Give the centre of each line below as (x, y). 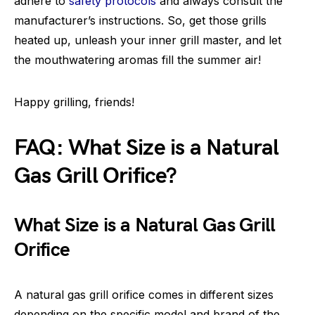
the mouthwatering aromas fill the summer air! (137, 60)
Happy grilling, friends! (74, 102)
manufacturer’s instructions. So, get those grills (140, 20)
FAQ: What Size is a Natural (147, 148)
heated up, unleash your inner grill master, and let (148, 40)
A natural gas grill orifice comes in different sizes (144, 295)
